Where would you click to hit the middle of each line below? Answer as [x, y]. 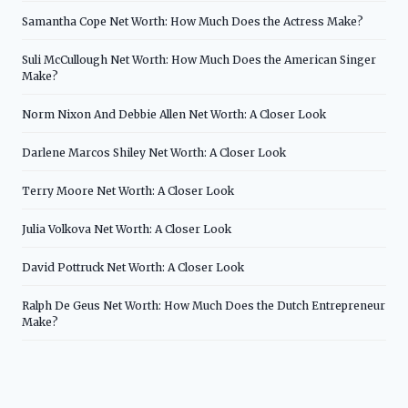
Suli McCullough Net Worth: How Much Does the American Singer [199, 59]
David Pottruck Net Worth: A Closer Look [133, 267]
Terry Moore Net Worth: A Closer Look [128, 190]
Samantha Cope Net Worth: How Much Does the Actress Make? [193, 21]
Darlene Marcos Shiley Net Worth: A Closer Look [154, 152]
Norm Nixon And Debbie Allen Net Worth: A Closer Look [174, 114]
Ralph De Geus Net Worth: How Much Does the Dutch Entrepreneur [204, 305]
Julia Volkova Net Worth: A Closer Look [127, 229]
